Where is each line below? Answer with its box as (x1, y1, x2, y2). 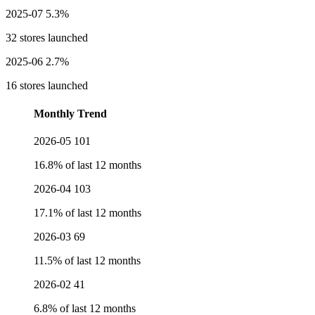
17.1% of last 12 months (34, 206, 141, 219)
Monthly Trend (34, 107, 107, 120)
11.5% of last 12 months (34, 254, 141, 266)
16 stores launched (6, 79, 88, 92)
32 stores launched (6, 32, 88, 44)
